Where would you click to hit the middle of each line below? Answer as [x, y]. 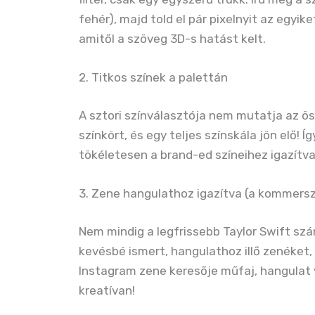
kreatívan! [107, 290]
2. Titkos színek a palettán [153, 78]
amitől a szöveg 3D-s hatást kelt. [172, 39]
